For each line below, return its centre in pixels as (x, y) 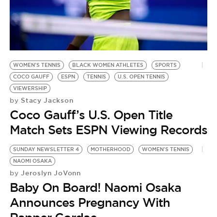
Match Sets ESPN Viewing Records (108, 130)
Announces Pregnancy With (90, 203)
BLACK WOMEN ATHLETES (108, 65)
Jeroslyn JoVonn (50, 173)
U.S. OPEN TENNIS (141, 77)
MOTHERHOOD (110, 150)
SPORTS (166, 65)
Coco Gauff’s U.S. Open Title (91, 115)
